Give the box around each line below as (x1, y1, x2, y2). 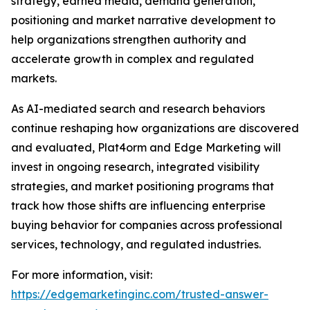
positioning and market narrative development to (11, 13, 275, 27)
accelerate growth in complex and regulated (11, 52, 254, 66)
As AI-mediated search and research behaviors (11, 102, 265, 116)
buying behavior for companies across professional (11, 218, 282, 232)
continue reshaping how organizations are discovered (11, 121, 299, 135)
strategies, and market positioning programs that (11, 179, 274, 193)
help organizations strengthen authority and (11, 33, 246, 46)
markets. (11, 71, 57, 85)
